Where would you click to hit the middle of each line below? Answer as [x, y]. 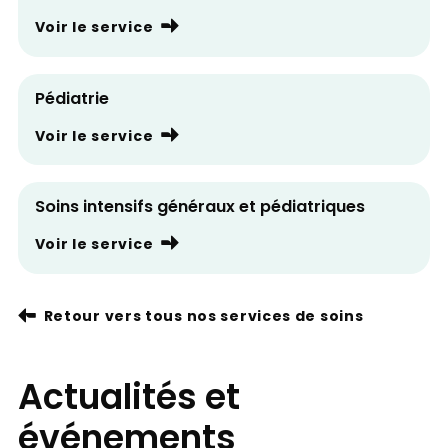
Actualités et [128, 400]
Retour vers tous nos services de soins [203, 318]
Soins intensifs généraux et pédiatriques [199, 208]
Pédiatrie [71, 99]
